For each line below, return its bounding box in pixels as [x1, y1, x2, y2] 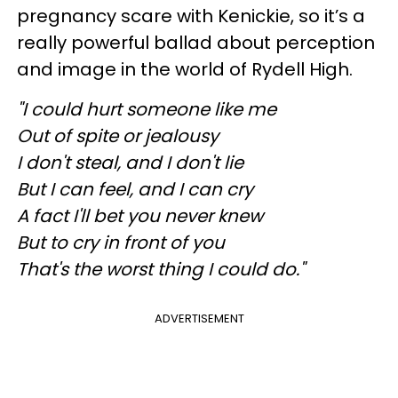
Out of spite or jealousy [17, 123, 219, 148]
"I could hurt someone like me [17, 97, 276, 122]
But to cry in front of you [17, 230, 225, 255]
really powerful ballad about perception [17, 30, 375, 55]
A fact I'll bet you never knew [17, 203, 263, 228]
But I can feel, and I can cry [17, 177, 253, 202]
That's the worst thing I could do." [17, 257, 305, 282]
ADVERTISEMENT [154, 310, 244, 327]
